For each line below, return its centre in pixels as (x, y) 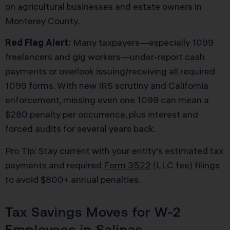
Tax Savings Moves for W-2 (93, 212)
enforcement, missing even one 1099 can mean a (107, 100)
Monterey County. (42, 21)
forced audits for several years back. (80, 129)
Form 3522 (127, 165)
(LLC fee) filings (185, 165)
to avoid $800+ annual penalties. (73, 179)
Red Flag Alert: (38, 43)
